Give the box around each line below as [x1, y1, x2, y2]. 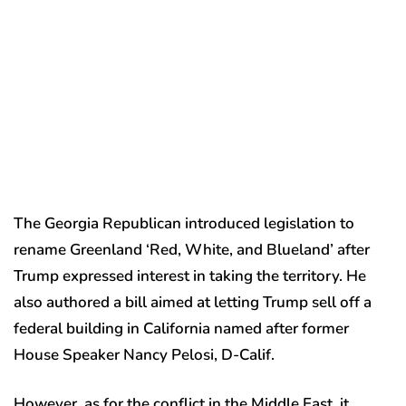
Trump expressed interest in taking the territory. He [14, 266, 366, 287]
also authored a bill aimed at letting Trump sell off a [14, 292, 372, 314]
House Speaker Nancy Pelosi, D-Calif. [14, 344, 275, 366]
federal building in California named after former [14, 318, 349, 340]
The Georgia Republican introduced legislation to [14, 213, 354, 235]
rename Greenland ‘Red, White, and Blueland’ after [14, 239, 370, 261]
